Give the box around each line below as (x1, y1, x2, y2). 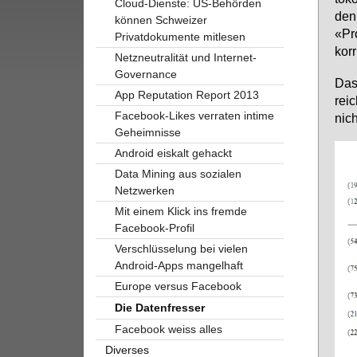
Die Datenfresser (114, 300, 205, 314)
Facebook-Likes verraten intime (114, 108, 274, 122)
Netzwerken (114, 183, 175, 197)
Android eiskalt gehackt (114, 146, 232, 159)
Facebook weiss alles (114, 322, 222, 335)
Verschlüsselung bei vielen (114, 241, 248, 255)
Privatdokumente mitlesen (114, 29, 245, 43)
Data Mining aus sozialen (114, 167, 241, 180)
